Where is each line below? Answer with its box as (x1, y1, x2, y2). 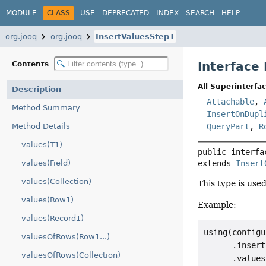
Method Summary (12, 103, 80, 112)
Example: (198, 199, 237, 210)
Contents (12, 59, 51, 68)
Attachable (207, 97, 255, 107)
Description (12, 85, 61, 94)
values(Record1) (21, 214, 84, 223)
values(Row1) (21, 195, 74, 204)
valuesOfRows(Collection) (21, 251, 121, 259)
